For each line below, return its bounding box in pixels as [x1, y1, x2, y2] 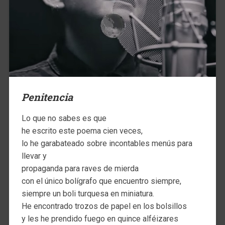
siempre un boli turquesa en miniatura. [21, 189, 154, 199]
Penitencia [21, 90, 73, 104]
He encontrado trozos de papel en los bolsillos [21, 201, 187, 211]
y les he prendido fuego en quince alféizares [21, 214, 178, 224]
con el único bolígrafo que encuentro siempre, [21, 176, 181, 186]
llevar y [21, 151, 47, 161]
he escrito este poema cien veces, [21, 126, 143, 136]
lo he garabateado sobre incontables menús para [21, 139, 192, 149]
